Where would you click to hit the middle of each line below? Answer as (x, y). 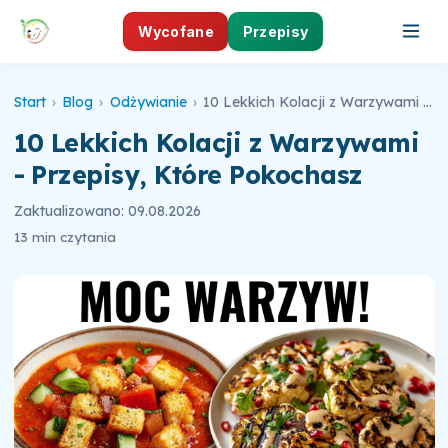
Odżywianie (148, 101)
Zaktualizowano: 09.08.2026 (107, 211)
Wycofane (175, 31)
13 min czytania (64, 236)
